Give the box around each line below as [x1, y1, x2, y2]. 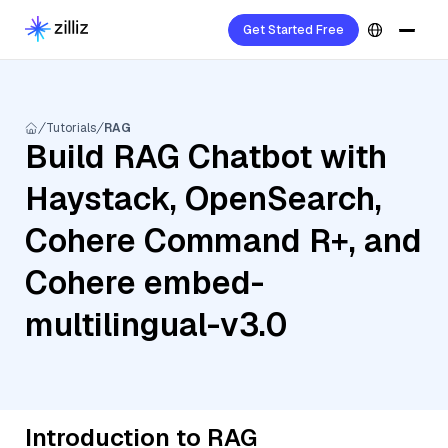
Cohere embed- [25, 262, 264, 303]
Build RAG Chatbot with [25, 136, 387, 177]
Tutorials [46, 120, 96, 136]
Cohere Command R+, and [25, 220, 422, 261]
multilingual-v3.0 [25, 304, 287, 345]
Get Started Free [243, 22, 344, 38]
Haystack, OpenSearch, [25, 178, 382, 219]
